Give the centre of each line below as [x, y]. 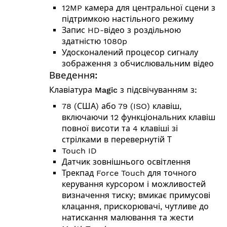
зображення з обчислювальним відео [138, 63]
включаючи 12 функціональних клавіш [139, 117]
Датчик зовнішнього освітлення [126, 162]
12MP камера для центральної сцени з [139, 8]
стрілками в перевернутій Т [117, 139]
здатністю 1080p [94, 41]
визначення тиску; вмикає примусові [136, 195]
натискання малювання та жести [128, 217]
